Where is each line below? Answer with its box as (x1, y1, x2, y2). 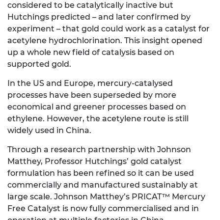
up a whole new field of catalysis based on (7, 48, 174, 57)
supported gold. (7, 59, 71, 69)
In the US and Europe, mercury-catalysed (7, 79, 173, 88)
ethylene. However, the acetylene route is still (7, 114, 189, 124)
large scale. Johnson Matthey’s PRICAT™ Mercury (7, 192, 205, 202)
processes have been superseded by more (7, 90, 176, 100)
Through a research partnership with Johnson (7, 145, 191, 155)
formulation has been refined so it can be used (7, 168, 194, 178)
